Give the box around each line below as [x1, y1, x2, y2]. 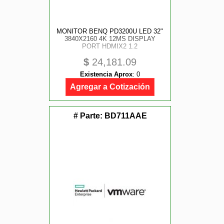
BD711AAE [104, 111, 147, 120]
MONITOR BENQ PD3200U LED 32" [56, 27, 163, 35]
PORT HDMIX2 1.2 [82, 42, 138, 50]
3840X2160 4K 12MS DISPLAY [64, 35, 155, 42]
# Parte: [73, 111, 104, 120]
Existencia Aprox [80, 70, 132, 78]
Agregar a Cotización [70, 82, 150, 91]
